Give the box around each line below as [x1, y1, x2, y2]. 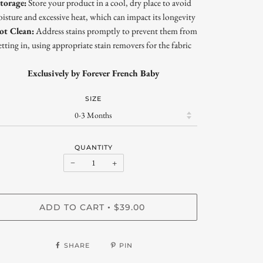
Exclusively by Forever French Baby [28, 67, 160, 80]
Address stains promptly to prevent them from [33, 25, 197, 38]
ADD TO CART [39, 202, 104, 213]
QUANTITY [74, 143, 113, 151]
